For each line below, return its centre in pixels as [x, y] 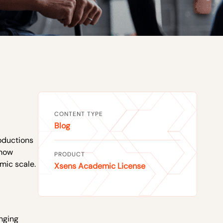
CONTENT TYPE [79, 114]
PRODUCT [70, 154]
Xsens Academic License [100, 166]
